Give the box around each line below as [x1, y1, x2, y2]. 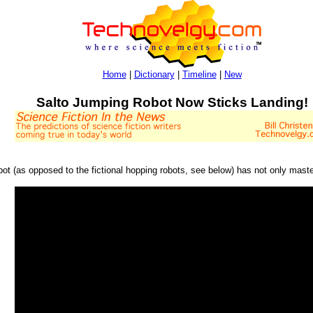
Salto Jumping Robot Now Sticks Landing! [36, 94, 308, 110]
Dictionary [133, 69, 175, 80]
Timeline [182, 69, 217, 80]
